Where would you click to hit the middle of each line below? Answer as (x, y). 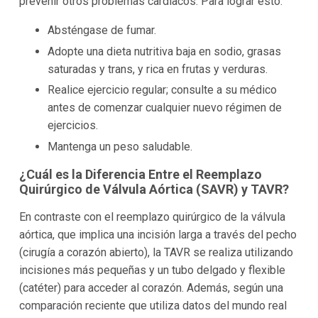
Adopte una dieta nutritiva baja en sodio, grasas (164, 51)
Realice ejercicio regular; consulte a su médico (162, 90)
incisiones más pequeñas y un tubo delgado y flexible (152, 270)
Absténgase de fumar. (102, 30)
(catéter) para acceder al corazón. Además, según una (151, 287)
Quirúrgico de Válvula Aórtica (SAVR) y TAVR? (154, 190)
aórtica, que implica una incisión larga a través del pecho (158, 234)
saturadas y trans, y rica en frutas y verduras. (157, 69)
